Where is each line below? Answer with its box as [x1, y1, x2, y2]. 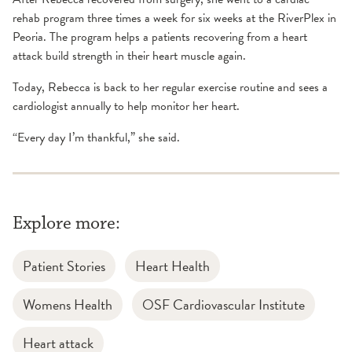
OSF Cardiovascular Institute [142, 294, 305, 316]
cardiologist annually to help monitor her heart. [13, 97, 240, 116]
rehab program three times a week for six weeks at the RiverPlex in [13, 9, 336, 28]
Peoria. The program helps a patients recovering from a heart [13, 27, 307, 47]
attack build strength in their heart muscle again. [13, 46, 246, 66]
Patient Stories [23, 255, 105, 277]
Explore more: [13, 211, 120, 236]
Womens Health [23, 294, 112, 316]
